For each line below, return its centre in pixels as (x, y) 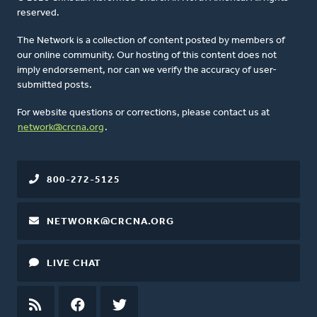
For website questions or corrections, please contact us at (143, 113)
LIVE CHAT (74, 264)
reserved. (38, 13)
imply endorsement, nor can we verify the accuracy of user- (147, 71)
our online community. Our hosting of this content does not (147, 56)
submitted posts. (54, 86)
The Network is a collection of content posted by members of (151, 41)
